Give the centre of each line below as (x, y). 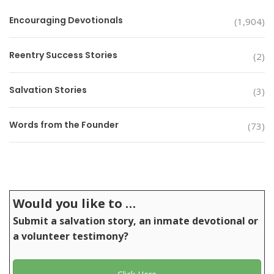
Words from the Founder (64, 125)
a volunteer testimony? (71, 236)
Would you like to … (74, 203)
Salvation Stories (48, 90)
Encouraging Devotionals (66, 20)
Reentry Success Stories (63, 55)
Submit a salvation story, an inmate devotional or (135, 221)
